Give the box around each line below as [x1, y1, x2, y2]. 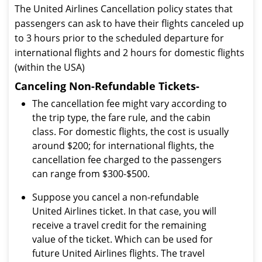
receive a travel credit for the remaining [32, 219, 206, 232]
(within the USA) [15, 61, 85, 74]
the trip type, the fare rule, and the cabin [32, 111, 211, 124]
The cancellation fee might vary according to [32, 97, 227, 110]
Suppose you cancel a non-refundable [32, 191, 199, 204]
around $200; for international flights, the [32, 139, 214, 152]
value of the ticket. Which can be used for [32, 233, 213, 246]
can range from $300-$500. [32, 167, 150, 180]
